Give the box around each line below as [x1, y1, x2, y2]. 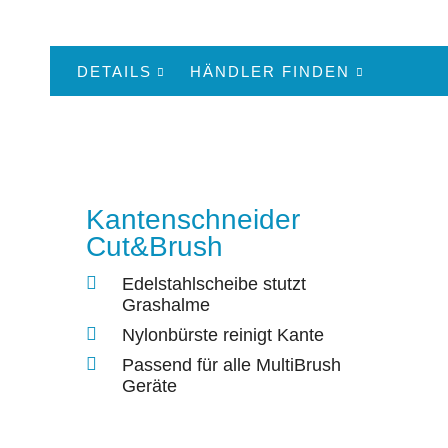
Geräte [122, 376, 177, 397]
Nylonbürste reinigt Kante [122, 325, 324, 346]
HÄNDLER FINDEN [190, 62, 351, 80]
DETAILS [77, 62, 152, 80]
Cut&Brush [86, 230, 223, 262]
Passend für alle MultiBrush [122, 355, 341, 376]
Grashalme [122, 295, 210, 316]
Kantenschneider [86, 203, 300, 235]
